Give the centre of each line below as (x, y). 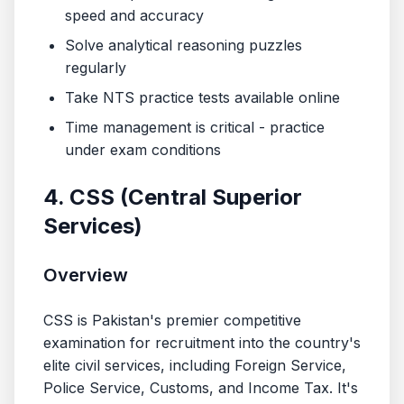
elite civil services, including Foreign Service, (195, 365)
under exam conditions (143, 150)
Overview (86, 275)
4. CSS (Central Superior (173, 197)
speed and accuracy (134, 15)
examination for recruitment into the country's (202, 343)
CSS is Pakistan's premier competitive (172, 320)
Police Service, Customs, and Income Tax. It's (201, 388)
